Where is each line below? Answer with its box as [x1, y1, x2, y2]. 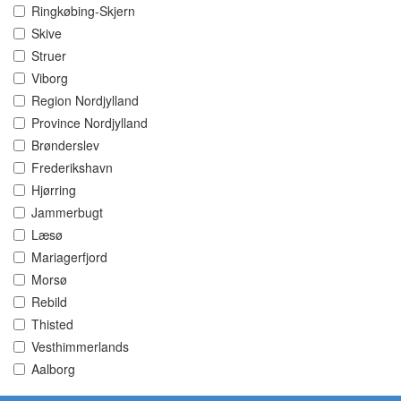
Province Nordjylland [31, 114, 148, 132]
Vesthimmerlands [31, 337, 129, 356]
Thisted [31, 315, 73, 334]
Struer [31, 47, 66, 65]
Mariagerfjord [31, 248, 107, 267]
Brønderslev [31, 136, 99, 155]
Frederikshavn [31, 158, 113, 177]
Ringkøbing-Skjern [31, 2, 135, 21]
